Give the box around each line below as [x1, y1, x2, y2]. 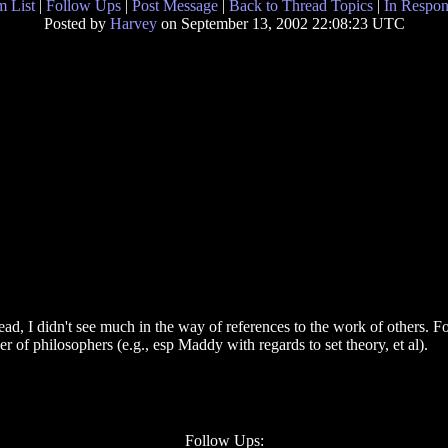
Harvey [109, 15, 157, 32]
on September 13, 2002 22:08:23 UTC [156, 15, 405, 32]
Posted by [43, 15, 110, 32]
